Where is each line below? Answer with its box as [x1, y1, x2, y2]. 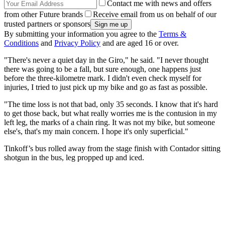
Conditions [4, 38, 39, 47]
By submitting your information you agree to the [4, 29, 159, 38]
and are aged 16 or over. [100, 38, 179, 47]
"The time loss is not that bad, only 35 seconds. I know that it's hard [4, 99, 218, 108]
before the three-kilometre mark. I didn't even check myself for [4, 73, 201, 82]
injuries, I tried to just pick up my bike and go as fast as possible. [4, 82, 207, 91]
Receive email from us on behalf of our [93, 10, 216, 19]
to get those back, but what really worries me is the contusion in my [4, 108, 217, 118]
